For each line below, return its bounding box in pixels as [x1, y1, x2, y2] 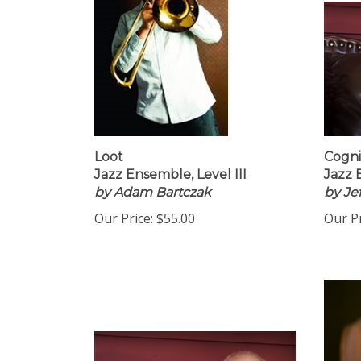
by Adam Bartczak [94, 189, 211, 205]
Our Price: [94, 214, 153, 232]
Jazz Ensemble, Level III [94, 172, 247, 187]
